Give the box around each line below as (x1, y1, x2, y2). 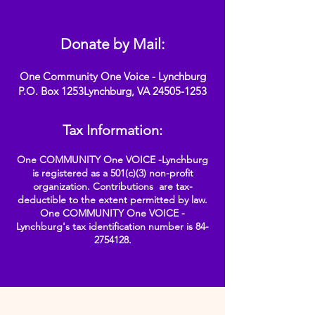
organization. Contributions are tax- (32, 180, 193, 193)
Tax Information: (63, 122, 162, 139)
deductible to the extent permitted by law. (18, 193, 207, 206)
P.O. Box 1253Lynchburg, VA (18, 84, 153, 98)
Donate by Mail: (60, 35, 165, 53)
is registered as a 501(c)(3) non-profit (32, 167, 193, 179)
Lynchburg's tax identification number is (16, 220, 195, 233)
